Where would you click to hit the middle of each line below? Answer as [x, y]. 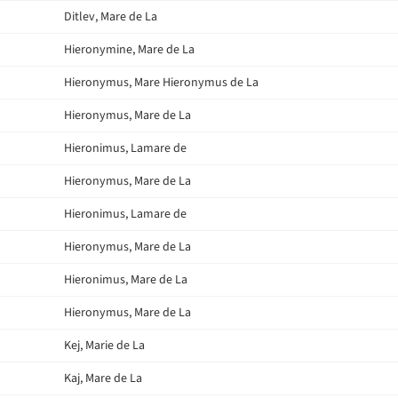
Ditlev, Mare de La [111, 17]
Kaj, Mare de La [103, 378]
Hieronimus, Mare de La [126, 280]
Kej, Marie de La [104, 346]
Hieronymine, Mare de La [129, 50]
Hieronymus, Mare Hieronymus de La [161, 83]
